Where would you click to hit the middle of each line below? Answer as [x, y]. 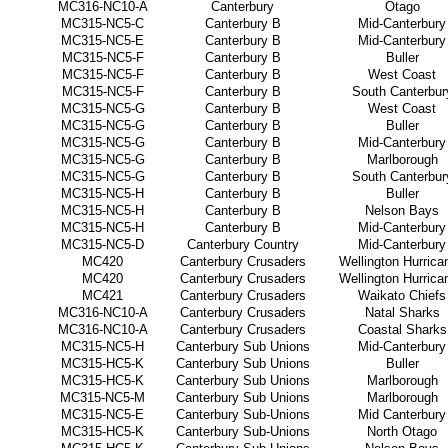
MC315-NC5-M [102, 397]
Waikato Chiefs [402, 295]
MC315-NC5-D [102, 244]
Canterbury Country [242, 244]
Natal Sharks [402, 312]
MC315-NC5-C [102, 23]
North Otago [402, 431]
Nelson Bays [402, 210]
